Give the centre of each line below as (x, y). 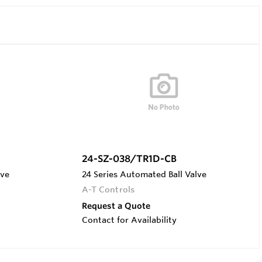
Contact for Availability (129, 220)
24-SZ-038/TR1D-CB (129, 158)
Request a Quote (116, 206)
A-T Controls (108, 189)
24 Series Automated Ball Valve (144, 174)
